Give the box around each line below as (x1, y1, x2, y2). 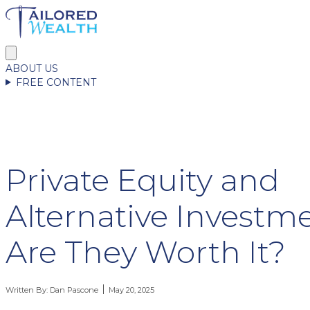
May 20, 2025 (109, 284, 155, 295)
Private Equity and (6, 161, 280, 199)
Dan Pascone (50, 284, 98, 295)
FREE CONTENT (15, 75, 96, 89)
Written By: (6, 284, 50, 295)
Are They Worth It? (6, 232, 286, 271)
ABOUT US (6, 62, 58, 75)
